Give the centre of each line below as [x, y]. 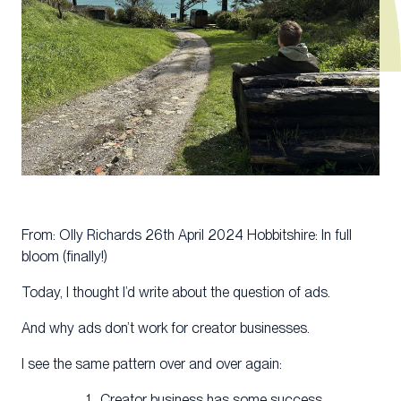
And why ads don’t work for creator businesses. [166, 328]
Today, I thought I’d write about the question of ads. [176, 293]
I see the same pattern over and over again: [152, 364]
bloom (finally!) [64, 257]
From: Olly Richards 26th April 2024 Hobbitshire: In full [187, 235]
